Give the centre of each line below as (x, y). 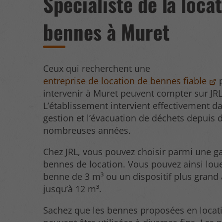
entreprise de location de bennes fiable (125, 81)
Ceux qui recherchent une (97, 68)
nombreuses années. (87, 130)
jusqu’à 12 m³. (73, 189)
